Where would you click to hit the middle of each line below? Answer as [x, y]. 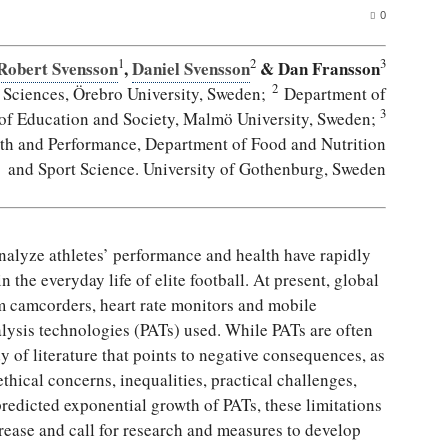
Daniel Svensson [191, 68]
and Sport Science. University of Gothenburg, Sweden [197, 168]
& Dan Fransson [318, 68]
